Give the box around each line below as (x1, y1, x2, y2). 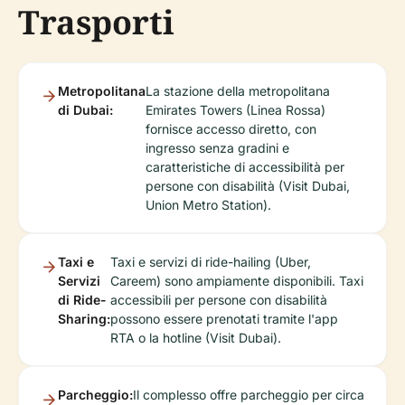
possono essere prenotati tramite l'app (110, 310, 338, 326)
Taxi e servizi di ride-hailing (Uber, (110, 253, 311, 269)
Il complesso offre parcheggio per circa (133, 386, 364, 402)
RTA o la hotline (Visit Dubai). (110, 329, 281, 345)
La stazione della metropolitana (146, 82, 330, 99)
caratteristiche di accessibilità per (146, 158, 344, 174)
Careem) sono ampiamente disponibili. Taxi (110, 272, 363, 288)
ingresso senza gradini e (146, 139, 289, 155)
